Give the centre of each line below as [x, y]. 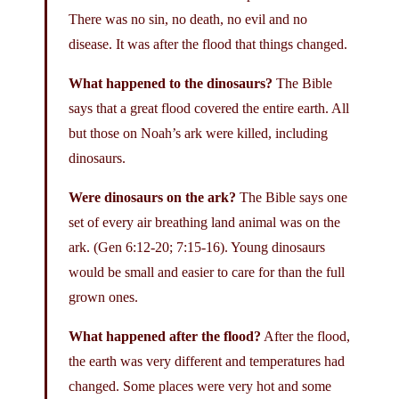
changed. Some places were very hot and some [200, 386]
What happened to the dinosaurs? [172, 83]
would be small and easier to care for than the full [207, 272]
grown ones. [103, 297]
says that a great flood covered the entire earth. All [209, 108]
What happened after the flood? [165, 336]
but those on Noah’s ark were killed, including [198, 133]
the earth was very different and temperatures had [207, 361]
